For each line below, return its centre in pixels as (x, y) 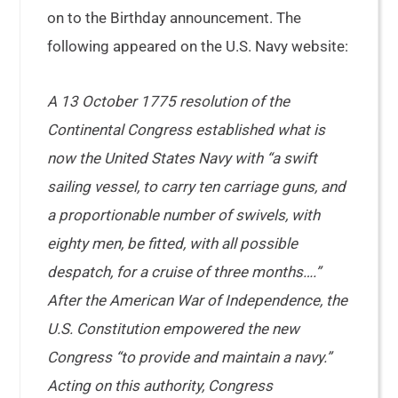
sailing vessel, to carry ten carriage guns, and (197, 187)
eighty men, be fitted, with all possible (173, 243)
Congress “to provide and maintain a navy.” (190, 357)
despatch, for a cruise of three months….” (184, 272)
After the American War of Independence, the (198, 300)
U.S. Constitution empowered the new (174, 329)
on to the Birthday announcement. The (175, 18)
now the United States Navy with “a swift (183, 158)
